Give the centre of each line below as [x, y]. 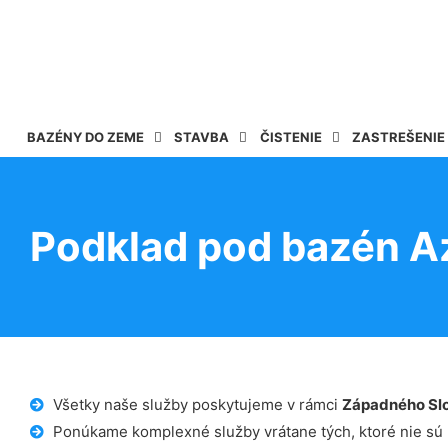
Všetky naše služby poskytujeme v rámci [197, 405]
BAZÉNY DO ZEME [85, 137]
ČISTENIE [290, 137]
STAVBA [202, 137]
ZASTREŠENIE [399, 137]
